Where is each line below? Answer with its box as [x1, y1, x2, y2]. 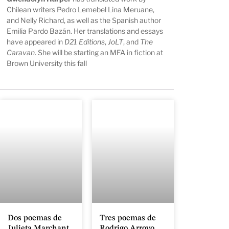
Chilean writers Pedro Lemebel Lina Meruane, [7, 5, 155, 14]
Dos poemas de [8, 214, 62, 222]
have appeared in [7, 37, 65, 46]
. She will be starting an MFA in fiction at [35, 48, 164, 57]
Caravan [7, 48, 35, 57]
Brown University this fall [7, 58, 87, 67]
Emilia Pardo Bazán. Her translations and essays [7, 26, 164, 35]
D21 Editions [64, 37, 105, 46]
